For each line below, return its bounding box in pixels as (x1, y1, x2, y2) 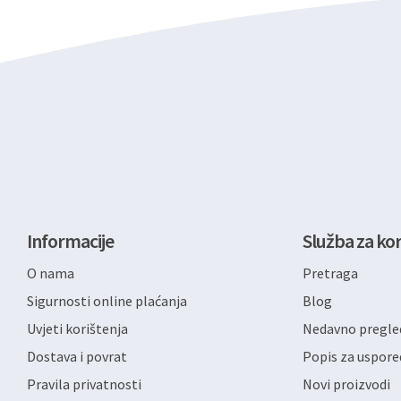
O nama (27, 264, 74, 282)
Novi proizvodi (303, 375, 391, 393)
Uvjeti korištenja (27, 320, 128, 337)
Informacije (27, 228, 114, 253)
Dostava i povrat (27, 347, 127, 365)
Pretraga (303, 264, 359, 282)
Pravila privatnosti (27, 375, 141, 393)
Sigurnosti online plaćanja (27, 292, 187, 310)
